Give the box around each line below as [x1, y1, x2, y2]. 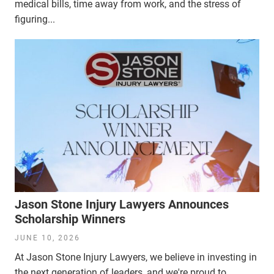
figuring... [15, 13, 55, 25]
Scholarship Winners [15, 211, 125, 226]
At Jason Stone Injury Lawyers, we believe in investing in [15, 251, 257, 263]
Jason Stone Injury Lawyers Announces [15, 196, 229, 212]
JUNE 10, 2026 [15, 233, 80, 242]
